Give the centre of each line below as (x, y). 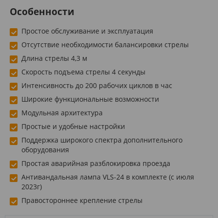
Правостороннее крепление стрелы (82, 200)
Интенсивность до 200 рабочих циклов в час (97, 85)
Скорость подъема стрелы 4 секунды (83, 72)
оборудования (45, 149)
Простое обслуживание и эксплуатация (87, 31)
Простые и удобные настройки (73, 126)
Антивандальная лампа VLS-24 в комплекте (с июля (108, 177)
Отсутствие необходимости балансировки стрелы (105, 44)
